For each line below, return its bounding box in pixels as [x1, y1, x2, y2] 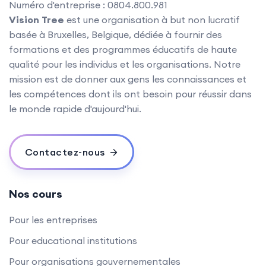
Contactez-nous [24, 145, 105, 158]
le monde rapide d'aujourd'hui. [9, 102, 141, 115]
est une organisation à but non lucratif [64, 13, 240, 26]
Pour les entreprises [9, 213, 97, 226]
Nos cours [9, 186, 62, 201]
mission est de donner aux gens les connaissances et [9, 72, 246, 85]
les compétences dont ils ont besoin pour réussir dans [9, 87, 252, 100]
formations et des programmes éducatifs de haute [9, 43, 237, 55]
